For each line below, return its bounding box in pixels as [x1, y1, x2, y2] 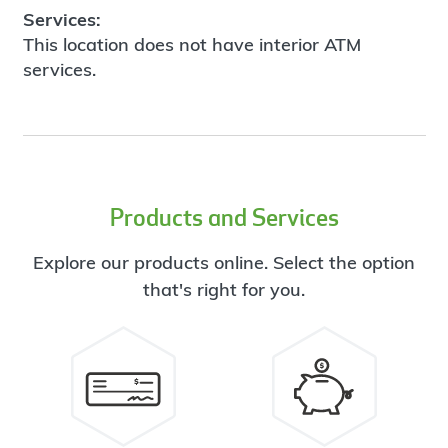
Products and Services [109, 202, 339, 233]
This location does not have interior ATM [22, 32, 361, 56]
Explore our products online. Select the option [33, 251, 415, 275]
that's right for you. [143, 278, 305, 302]
